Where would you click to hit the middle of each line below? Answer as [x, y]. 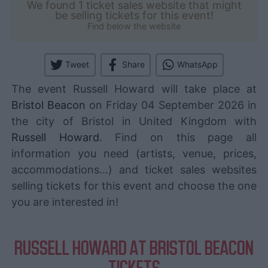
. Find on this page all [178, 137]
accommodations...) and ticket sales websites [134, 169]
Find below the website [134, 26]
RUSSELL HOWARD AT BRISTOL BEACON [134, 248]
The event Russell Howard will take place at [134, 89]
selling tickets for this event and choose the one [134, 185]
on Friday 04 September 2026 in [171, 105]
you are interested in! [65, 202]
